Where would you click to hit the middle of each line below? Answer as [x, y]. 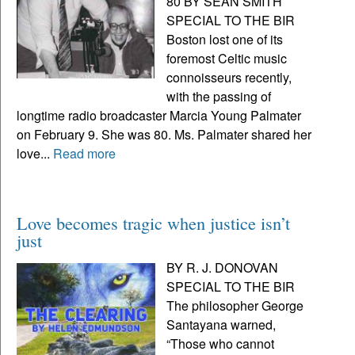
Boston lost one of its [225, 39]
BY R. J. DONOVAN [223, 267]
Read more [84, 153]
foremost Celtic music [227, 58]
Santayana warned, [221, 324]
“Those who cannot [221, 343]
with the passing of [219, 96]
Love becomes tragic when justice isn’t [153, 222]
